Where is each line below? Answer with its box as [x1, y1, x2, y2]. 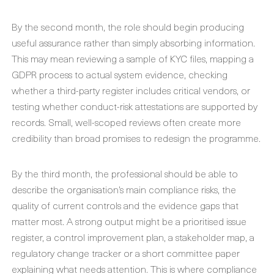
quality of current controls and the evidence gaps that [12, 198, 239, 212]
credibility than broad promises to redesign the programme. [12, 130, 261, 145]
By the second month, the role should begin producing [12, 19, 244, 34]
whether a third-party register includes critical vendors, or [12, 83, 250, 97]
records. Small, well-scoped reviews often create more [12, 114, 241, 129]
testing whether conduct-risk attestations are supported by [12, 98, 257, 113]
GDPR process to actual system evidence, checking [12, 67, 228, 81]
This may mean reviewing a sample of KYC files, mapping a [12, 51, 254, 65]
